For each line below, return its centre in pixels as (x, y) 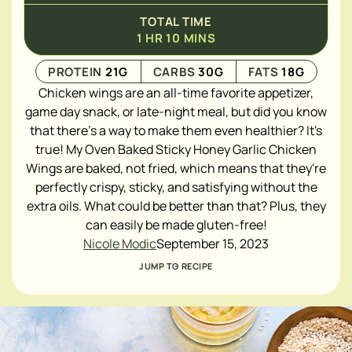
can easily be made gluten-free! (176, 225)
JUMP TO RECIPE (176, 266)
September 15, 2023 (213, 244)
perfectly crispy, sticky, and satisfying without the (176, 187)
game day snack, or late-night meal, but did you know (176, 112)
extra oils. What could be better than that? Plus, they (176, 206)
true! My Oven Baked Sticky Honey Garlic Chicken (176, 149)
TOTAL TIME (176, 22)
